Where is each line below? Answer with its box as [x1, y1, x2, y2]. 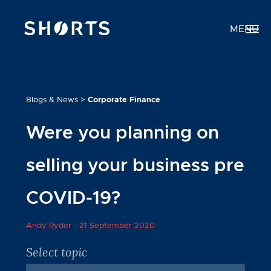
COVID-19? [25, 186, 120, 210]
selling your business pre [25, 154, 244, 177]
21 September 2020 [79, 220, 155, 231]
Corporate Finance [87, 94, 160, 105]
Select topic [25, 244, 87, 261]
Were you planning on [25, 121, 219, 145]
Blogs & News [25, 94, 78, 105]
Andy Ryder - [25, 220, 79, 231]
